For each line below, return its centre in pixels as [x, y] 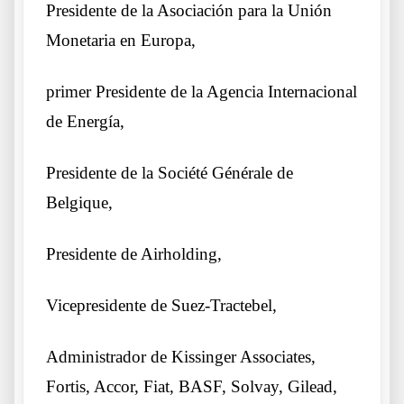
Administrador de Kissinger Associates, [181, 357]
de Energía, [85, 122]
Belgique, [79, 203]
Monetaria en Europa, [121, 41]
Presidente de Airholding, [134, 254]
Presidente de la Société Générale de [170, 173]
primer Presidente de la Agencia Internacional [202, 92]
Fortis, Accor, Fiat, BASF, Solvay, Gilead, [192, 387]
